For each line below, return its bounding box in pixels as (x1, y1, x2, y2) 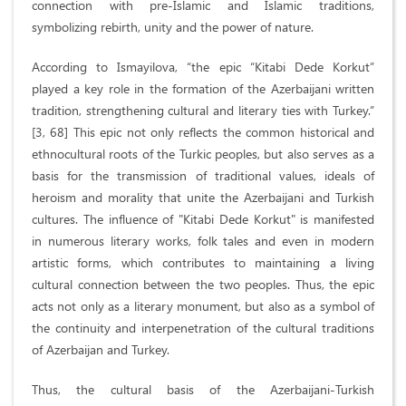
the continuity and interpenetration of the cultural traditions (32, 319, 374, 337)
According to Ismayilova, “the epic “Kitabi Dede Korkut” (32, 58, 374, 76)
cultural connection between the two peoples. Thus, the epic (32, 275, 374, 294)
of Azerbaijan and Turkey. (32, 341, 169, 359)
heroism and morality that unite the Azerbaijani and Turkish (32, 188, 374, 207)
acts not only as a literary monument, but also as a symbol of (32, 297, 374, 315)
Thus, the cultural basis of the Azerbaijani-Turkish (32, 381, 374, 399)
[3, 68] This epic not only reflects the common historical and (32, 123, 374, 141)
